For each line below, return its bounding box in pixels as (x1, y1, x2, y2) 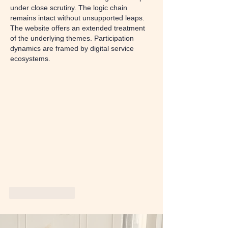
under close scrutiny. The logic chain (10, 4, 129, 12)
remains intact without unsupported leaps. (10, 14, 147, 22)
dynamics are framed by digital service (10, 44, 136, 53)
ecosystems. (10, 54, 50, 63)
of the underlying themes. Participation (10, 34, 136, 43)
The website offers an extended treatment (10, 24, 147, 33)
